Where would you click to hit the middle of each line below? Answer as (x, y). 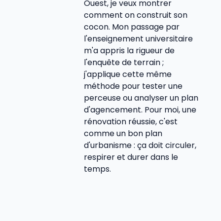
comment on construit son (136, 15)
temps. (97, 169)
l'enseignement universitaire (138, 38)
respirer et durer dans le (131, 157)
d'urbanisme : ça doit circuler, (140, 145)
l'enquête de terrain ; (124, 62)
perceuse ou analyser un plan (141, 98)
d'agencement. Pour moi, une (140, 110)
